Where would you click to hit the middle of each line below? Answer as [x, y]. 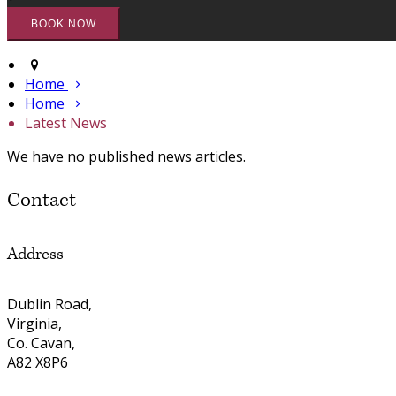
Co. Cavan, [41, 343]
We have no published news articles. [126, 157]
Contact [42, 201]
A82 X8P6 [38, 362]
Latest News [66, 123]
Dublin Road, [49, 304]
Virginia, [34, 323]
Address [35, 254]
